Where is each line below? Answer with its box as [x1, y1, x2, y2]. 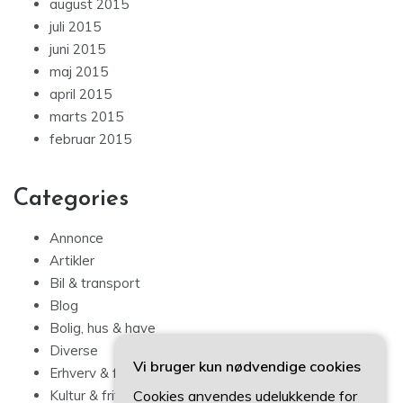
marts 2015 [49, 108, 123, 126]
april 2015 [49, 85, 112, 103]
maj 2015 [49, 63, 108, 81]
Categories [13, 187, 129, 212]
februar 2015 [49, 130, 131, 148]
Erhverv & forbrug [49, 364, 158, 382]
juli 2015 [49, 18, 101, 36]
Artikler [49, 252, 94, 270]
